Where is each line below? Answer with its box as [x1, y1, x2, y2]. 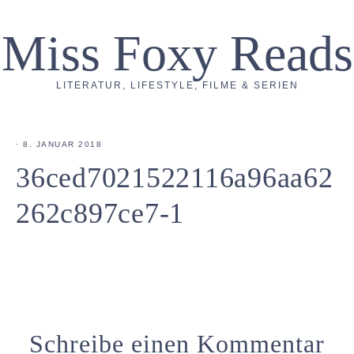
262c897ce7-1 [16, 198, 184, 229]
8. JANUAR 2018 [23, 140, 102, 149]
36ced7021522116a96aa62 [16, 162, 333, 194]
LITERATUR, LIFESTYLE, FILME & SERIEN [55, 80, 299, 91]
